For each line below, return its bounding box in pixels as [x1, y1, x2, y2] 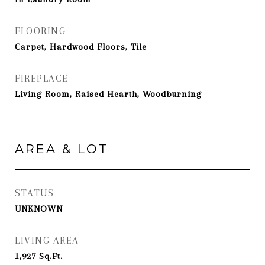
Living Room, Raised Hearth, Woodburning [15, 89, 202, 99]
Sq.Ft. [39, 251, 63, 261]
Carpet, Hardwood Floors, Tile [15, 41, 147, 52]
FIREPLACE [15, 73, 69, 84]
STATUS [15, 188, 54, 199]
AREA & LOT [15, 141, 109, 156]
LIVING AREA [15, 235, 79, 246]
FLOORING [15, 25, 66, 37]
